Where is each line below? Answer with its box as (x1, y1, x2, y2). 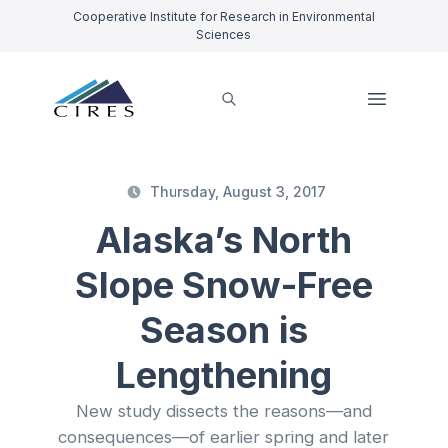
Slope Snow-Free (74, 263, 374, 308)
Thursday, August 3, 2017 (149, 183, 327, 201)
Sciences (196, 27, 252, 42)
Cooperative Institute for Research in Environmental (73, 9, 375, 24)
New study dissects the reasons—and (76, 401, 372, 422)
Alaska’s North (96, 218, 352, 263)
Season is (140, 308, 308, 353)
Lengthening (116, 353, 332, 398)
